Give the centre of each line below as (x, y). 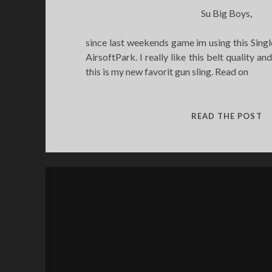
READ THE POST (227, 116)
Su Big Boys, (227, 13)
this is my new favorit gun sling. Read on (167, 71)
